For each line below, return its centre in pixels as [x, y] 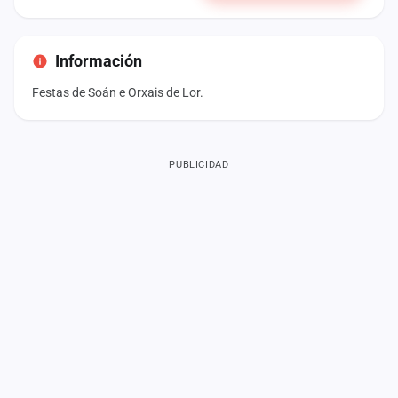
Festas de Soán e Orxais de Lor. [118, 92]
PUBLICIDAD [199, 164]
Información [99, 60]
